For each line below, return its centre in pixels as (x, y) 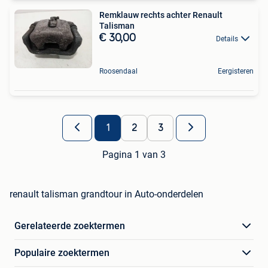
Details (227, 39)
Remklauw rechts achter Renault (161, 15)
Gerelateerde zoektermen (70, 226)
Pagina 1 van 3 (134, 155)
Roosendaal (118, 71)
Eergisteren (236, 71)
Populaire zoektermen (62, 253)
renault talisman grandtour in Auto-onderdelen (106, 194)
